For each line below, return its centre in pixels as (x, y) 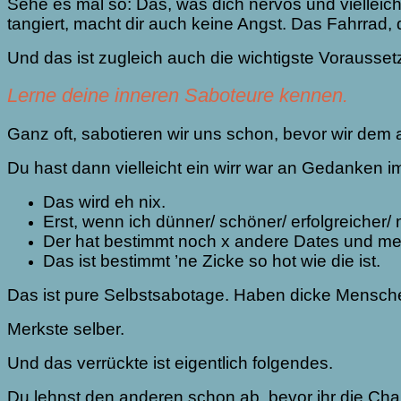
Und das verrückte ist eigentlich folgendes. (170, 363)
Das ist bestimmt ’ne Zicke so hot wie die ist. (212, 261)
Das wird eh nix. (104, 202)
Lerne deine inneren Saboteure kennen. (178, 96)
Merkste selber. (66, 329)
